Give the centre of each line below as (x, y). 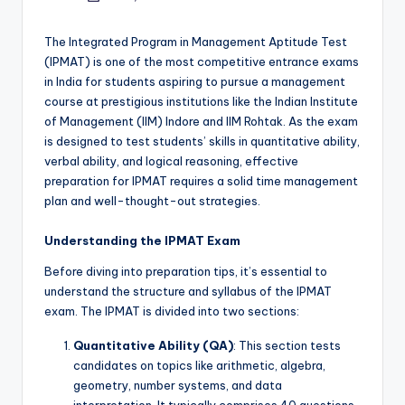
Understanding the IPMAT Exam (142, 241)
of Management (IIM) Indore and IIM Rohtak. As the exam (201, 122)
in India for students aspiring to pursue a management (195, 82)
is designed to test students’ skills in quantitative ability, (202, 141)
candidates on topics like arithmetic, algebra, (199, 366)
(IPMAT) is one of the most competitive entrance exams (202, 62)
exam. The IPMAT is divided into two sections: (172, 311)
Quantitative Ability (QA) (153, 346)
